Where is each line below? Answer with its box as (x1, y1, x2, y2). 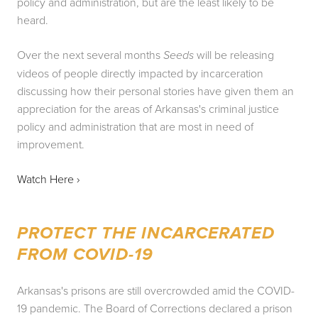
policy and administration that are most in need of (17, 119, 253, 135)
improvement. (17, 136, 84, 153)
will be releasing (194, 47, 274, 63)
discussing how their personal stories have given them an (17, 83, 294, 99)
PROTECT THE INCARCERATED (17, 223, 275, 245)
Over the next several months (17, 47, 163, 63)
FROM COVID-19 (17, 244, 153, 266)
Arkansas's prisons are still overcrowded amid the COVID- (17, 283, 295, 299)
